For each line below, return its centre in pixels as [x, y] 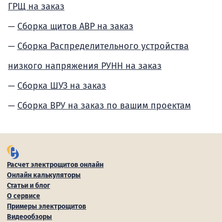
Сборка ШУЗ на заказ [62, 86]
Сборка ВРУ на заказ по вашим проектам [104, 106]
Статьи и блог [28, 186]
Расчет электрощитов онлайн [55, 165]
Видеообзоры [29, 217]
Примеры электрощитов [47, 206]
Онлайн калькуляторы [44, 175]
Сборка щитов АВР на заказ [75, 26]
